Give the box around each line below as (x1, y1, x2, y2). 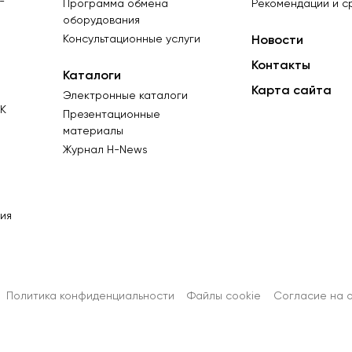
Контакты (251, 59, 310, 72)
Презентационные (63, 109, 160, 121)
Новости (251, 34, 303, 47)
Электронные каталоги (63, 90, 188, 102)
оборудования (63, 14, 140, 26)
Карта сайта (251, 84, 332, 97)
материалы (63, 126, 123, 137)
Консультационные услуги (63, 33, 200, 45)
